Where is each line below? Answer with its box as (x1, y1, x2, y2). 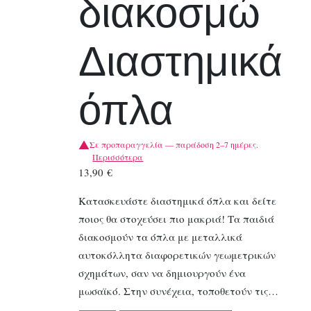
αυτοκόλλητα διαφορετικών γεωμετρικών (78, 248, 276, 262)
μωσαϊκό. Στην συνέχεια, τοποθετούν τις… (78, 284, 279, 299)
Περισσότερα (92, 151, 144, 163)
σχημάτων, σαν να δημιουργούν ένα (78, 266, 246, 280)
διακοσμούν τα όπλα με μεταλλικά (78, 230, 243, 244)
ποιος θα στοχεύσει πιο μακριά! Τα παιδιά (78, 212, 275, 226)
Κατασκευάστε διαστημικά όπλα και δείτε (78, 194, 277, 208)
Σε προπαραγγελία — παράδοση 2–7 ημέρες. (90, 139, 259, 151)
